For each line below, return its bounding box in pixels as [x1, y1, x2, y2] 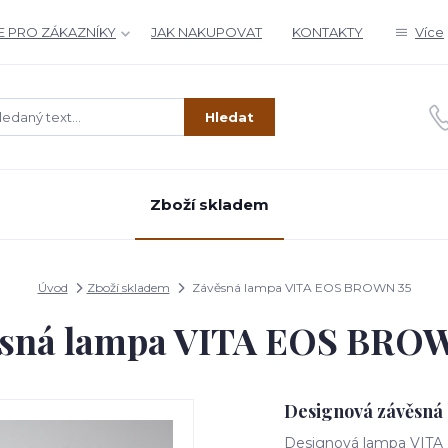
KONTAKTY [292, 24, 363, 40]
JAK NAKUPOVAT [151, 24, 262, 40]
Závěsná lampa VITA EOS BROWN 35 [188, 280, 411, 295]
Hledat [205, 108, 254, 125]
